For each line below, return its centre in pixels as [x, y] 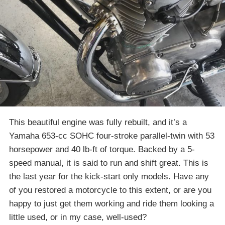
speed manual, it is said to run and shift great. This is [109, 163]
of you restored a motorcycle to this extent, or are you [110, 190]
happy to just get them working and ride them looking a [111, 203]
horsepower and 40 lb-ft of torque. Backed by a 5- [102, 149]
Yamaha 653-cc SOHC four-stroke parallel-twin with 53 [112, 136]
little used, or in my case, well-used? [78, 217]
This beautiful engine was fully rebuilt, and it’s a [98, 122]
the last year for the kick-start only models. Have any [109, 176]
